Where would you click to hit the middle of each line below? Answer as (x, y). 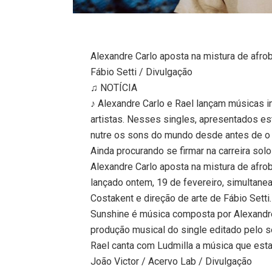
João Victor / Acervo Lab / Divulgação (172, 261)
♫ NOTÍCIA (114, 87)
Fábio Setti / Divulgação (142, 72)
